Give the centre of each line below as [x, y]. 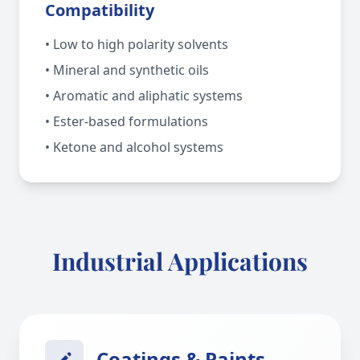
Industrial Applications [180, 261]
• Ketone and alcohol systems [134, 147]
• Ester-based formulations [127, 121]
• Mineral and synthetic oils [127, 70]
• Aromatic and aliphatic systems [144, 96]
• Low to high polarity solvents [137, 44]
